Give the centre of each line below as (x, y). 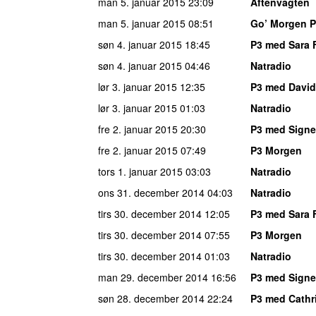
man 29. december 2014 (153, 277)
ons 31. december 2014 (151, 192)
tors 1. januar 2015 (140, 171)
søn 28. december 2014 (151, 298)
